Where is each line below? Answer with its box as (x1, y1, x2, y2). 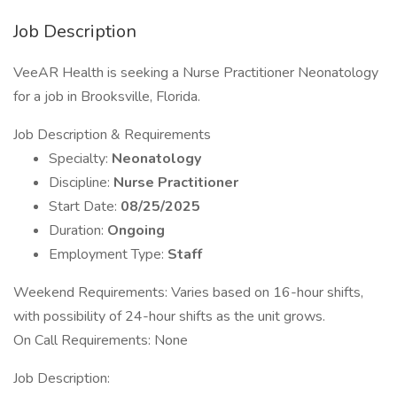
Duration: (49, 221, 107, 240)
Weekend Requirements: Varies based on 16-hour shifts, (13, 283, 363, 302)
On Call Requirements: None (13, 331, 188, 350)
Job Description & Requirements (13, 125, 211, 144)
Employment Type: (49, 245, 167, 264)
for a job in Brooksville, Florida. (13, 87, 200, 106)
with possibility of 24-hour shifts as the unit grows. (13, 307, 325, 326)
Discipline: (49, 173, 113, 192)
